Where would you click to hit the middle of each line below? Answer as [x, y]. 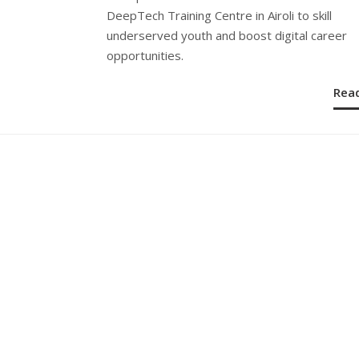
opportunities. [145, 55]
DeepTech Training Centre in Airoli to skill [219, 15]
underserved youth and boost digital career [227, 35]
